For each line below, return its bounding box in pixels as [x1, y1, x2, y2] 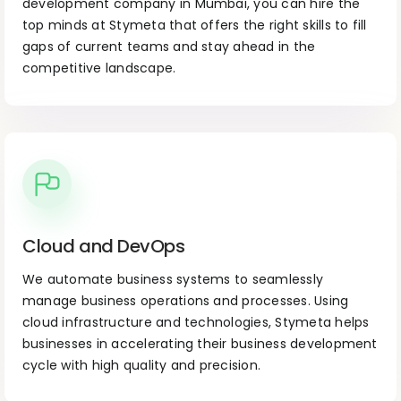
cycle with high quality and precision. [22, 356, 261, 375]
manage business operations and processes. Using [22, 292, 349, 311]
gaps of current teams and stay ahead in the [22, 38, 316, 56]
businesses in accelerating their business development [22, 335, 378, 354]
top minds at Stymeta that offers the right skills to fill [22, 16, 367, 35]
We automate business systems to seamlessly [22, 270, 324, 289]
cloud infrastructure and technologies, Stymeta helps [22, 313, 370, 332]
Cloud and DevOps [22, 234, 184, 260]
